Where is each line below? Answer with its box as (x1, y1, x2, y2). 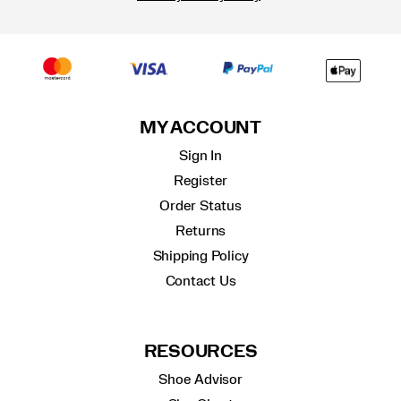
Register (173, 174, 228, 189)
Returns (175, 224, 226, 239)
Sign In (179, 149, 222, 164)
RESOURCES (143, 343, 258, 361)
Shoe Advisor (158, 371, 243, 387)
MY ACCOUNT (140, 120, 261, 138)
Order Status (159, 199, 242, 214)
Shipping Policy (152, 249, 249, 264)
